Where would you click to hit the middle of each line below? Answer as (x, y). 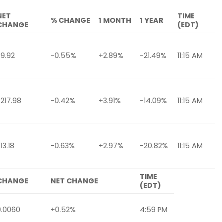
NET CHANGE (75, 181)
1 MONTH (115, 21)
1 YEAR (152, 21)
